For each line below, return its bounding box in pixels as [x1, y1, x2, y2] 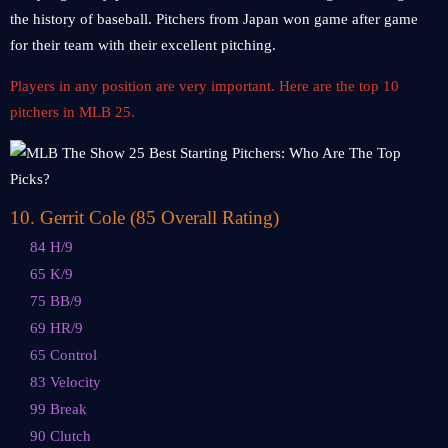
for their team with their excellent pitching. [10, 37, 276, 53]
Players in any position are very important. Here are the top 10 [10, 78, 399, 94]
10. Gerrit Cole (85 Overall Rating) [10, 207, 279, 228]
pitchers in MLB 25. [10, 104, 135, 120]
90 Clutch [30, 428, 91, 444]
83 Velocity [30, 374, 101, 390]
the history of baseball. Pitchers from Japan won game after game [10, 11, 418, 27]
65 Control [30, 347, 97, 363]
